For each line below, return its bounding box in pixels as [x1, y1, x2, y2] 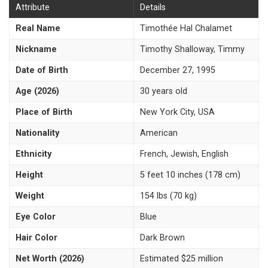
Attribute [16, 2, 50, 13]
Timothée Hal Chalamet [140, 23, 232, 34]
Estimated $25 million [140, 254, 223, 264]
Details [140, 2, 166, 13]
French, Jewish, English [140, 149, 229, 160]
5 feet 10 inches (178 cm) [140, 170, 240, 181]
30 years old [140, 86, 187, 97]
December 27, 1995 [140, 65, 215, 76]
